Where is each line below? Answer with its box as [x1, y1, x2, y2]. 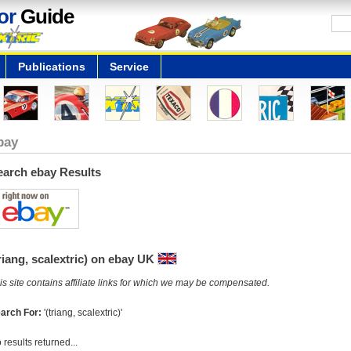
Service [110, 60, 149, 73]
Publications [18, 60, 85, 73]
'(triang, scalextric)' [43, 307, 122, 318]
